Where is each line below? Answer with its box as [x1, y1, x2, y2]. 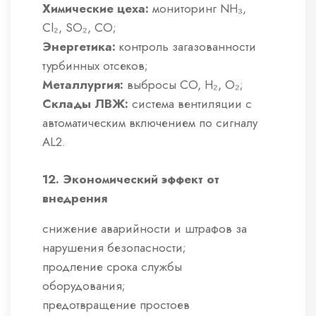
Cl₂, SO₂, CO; [42, 19, 116, 37]
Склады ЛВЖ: [42, 95, 128, 113]
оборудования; [42, 277, 126, 295]
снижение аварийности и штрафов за [42, 220, 247, 238]
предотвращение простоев [42, 296, 190, 314]
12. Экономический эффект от [42, 171, 219, 188]
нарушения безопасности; [42, 239, 186, 257]
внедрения [42, 190, 107, 207]
